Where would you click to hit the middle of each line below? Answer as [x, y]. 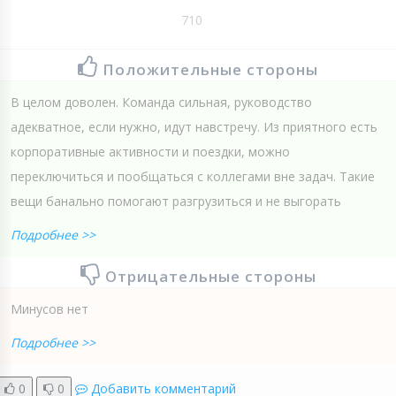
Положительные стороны [210, 70]
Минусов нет [49, 309]
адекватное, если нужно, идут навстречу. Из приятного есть [194, 127]
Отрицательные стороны [210, 277]
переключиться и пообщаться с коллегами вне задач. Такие [193, 177]
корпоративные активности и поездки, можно [150, 152]
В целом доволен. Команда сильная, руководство [161, 103]
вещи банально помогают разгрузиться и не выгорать [176, 202]
